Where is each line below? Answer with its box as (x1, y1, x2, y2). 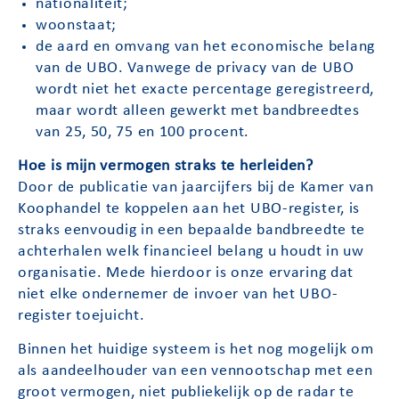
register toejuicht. (18, 307, 145, 323)
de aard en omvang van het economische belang (36, 38, 375, 54)
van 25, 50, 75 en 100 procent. (36, 124, 250, 140)
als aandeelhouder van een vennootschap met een (18, 363, 373, 379)
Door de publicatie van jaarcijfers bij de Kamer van (18, 179, 374, 195)
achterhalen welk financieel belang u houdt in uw (18, 243, 364, 259)
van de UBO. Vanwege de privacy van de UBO (36, 60, 354, 76)
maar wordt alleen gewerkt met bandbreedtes (36, 102, 360, 118)
